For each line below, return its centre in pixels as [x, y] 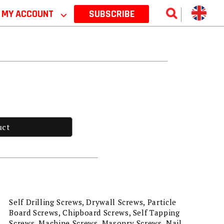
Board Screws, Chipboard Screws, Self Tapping [94, 213]
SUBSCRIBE [111, 14]
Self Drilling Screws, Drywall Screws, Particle [93, 202]
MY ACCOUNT [28, 14]
